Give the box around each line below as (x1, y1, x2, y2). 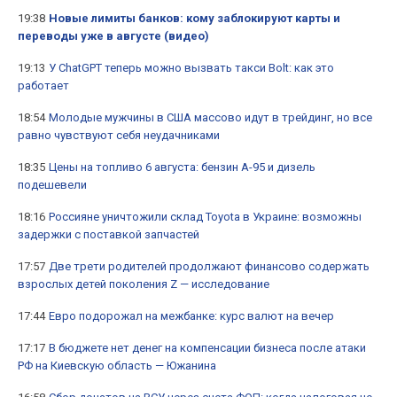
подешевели (18, 178, 87, 192)
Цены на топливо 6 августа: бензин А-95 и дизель (49, 160, 315, 175)
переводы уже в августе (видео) (18, 29, 209, 43)
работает (18, 79, 69, 93)
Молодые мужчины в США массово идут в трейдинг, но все (49, 111, 372, 125)
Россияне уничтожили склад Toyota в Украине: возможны (49, 210, 362, 224)
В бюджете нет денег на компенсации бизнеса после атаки (49, 341, 366, 355)
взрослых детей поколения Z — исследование (18, 277, 269, 292)
